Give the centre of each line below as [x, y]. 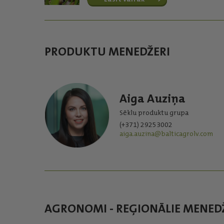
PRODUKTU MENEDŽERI [107, 51]
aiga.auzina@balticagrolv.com [166, 133]
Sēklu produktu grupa [154, 112]
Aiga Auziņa [152, 98]
